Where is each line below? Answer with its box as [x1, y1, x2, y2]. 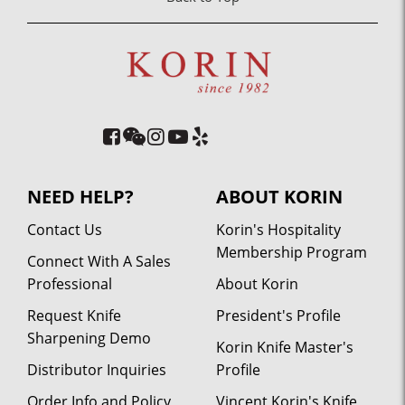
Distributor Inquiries [27, 359, 166, 380]
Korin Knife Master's [216, 336, 353, 357]
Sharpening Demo [27, 327, 151, 348]
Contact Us [27, 219, 102, 240]
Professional [27, 273, 112, 294]
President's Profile [216, 305, 341, 325]
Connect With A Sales [27, 250, 171, 271]
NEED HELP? [27, 184, 134, 209]
